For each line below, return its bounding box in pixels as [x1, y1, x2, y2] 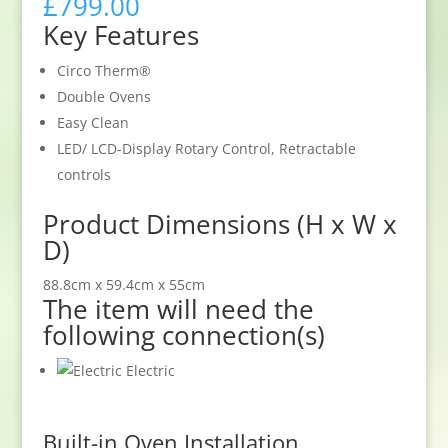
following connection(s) [42, 316, 325, 353]
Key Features [42, 16, 199, 53]
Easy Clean [56, 112, 129, 132]
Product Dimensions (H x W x [42, 205, 397, 242]
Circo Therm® [56, 60, 151, 80]
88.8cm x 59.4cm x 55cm [42, 274, 205, 294]
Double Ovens [56, 86, 151, 106]
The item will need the [42, 290, 314, 327]
